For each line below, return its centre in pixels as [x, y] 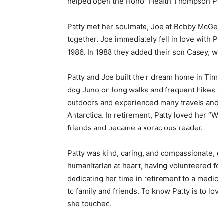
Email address [165, 21]
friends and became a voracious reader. [131, 128]
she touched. [86, 204]
